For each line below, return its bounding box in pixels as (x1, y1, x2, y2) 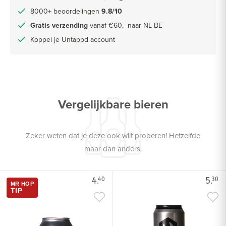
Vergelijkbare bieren (58, 95, 168, 114)
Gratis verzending (30, 20, 88, 30)
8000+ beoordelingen (30, 6, 101, 16)
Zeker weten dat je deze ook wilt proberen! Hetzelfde (26, 130, 200, 141)
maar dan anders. (84, 143, 142, 154)
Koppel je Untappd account (30, 34, 115, 44)
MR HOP (11, 181, 34, 187)
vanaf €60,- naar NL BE (88, 20, 162, 30)
